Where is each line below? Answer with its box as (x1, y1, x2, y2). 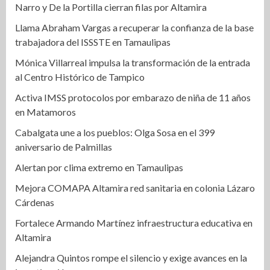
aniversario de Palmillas (15, 141, 112, 152)
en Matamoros (15, 106, 78, 118)
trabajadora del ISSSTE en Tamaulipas (15, 36, 171, 48)
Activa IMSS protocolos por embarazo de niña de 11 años (15, 92, 251, 103)
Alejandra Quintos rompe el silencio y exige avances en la (15, 252, 247, 263)
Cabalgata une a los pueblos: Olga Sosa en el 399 (15, 127, 215, 138)
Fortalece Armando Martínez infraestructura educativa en (15, 217, 253, 228)
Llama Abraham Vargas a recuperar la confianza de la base (15, 22, 254, 33)
